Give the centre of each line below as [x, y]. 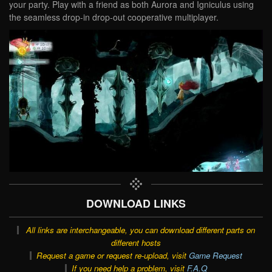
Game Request [215, 255]
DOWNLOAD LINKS [136, 203]
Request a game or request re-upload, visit [112, 255]
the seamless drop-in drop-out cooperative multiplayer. [114, 17]
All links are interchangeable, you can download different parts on [140, 229]
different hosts [136, 242]
